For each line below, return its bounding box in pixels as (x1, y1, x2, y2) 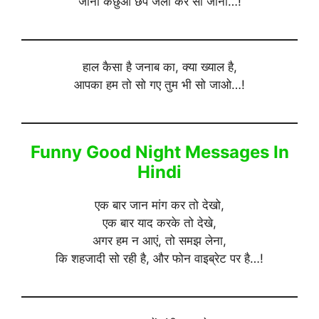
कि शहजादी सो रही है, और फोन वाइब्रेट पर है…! (56, 251, 263, 266)
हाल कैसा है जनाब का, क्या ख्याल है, (82, 60, 237, 75)
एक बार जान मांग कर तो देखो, (95, 197, 224, 212)
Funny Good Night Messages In (30, 141, 289, 162)
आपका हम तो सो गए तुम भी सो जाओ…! (74, 78, 245, 93)
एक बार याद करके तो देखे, (103, 215, 216, 230)
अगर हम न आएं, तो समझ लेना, (93, 233, 226, 248)
